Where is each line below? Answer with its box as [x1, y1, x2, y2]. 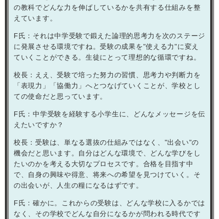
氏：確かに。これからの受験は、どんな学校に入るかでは [18, 198, 205, 207]
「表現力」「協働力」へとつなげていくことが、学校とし [14, 81, 201, 89]
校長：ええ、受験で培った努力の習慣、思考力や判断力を [14, 70, 201, 79]
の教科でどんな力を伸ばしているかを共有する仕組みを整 [14, 3, 201, 11]
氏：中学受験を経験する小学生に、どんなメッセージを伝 [18, 109, 205, 118]
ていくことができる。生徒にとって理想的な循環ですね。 [14, 53, 201, 61]
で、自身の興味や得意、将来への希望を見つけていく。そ [14, 170, 201, 178]
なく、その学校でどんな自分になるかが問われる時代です [14, 209, 201, 218]
